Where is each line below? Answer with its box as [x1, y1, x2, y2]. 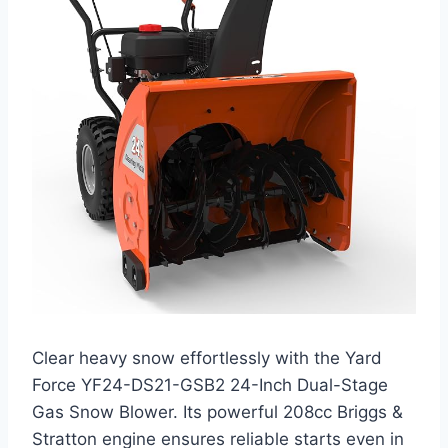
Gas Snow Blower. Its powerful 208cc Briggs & [32, 402, 403, 423]
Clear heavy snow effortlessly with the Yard [32, 348, 382, 369]
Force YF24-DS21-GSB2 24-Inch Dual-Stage [32, 375, 388, 396]
